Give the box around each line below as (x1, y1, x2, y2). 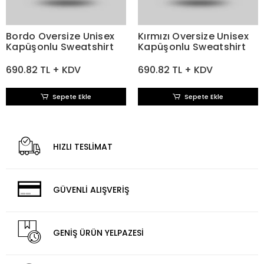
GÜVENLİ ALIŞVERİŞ (53, 184, 130, 196)
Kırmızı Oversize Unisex (138, 29, 249, 43)
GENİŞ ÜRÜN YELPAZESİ (53, 227, 144, 239)
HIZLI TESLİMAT (53, 141, 113, 153)
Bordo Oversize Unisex (6, 29, 115, 43)
